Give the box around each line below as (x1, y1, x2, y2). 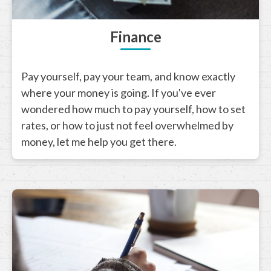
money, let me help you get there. (21, 135, 177, 149)
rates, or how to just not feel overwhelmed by (21, 119, 233, 132)
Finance (109, 28, 162, 46)
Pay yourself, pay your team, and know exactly (21, 70, 235, 83)
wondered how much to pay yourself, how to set (21, 102, 246, 116)
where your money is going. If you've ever (21, 86, 216, 100)
